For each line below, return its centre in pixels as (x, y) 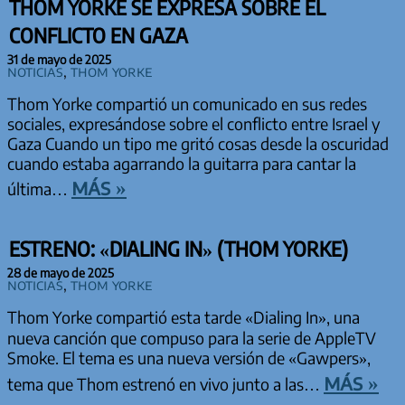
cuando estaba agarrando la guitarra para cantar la (182, 164)
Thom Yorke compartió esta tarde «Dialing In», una (184, 318)
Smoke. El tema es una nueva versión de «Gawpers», (189, 358)
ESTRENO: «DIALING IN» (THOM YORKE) (179, 249)
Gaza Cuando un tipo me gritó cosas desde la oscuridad (198, 144)
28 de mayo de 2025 (61, 273)
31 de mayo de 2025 (59, 60)
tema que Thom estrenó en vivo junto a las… (165, 385)
